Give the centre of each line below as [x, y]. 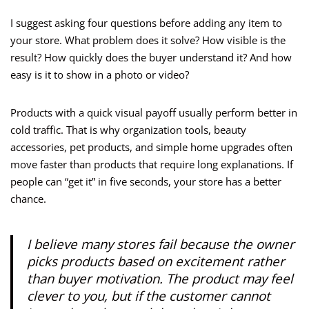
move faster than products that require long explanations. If [152, 165]
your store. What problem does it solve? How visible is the [148, 40]
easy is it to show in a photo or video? [100, 75]
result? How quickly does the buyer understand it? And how [151, 58]
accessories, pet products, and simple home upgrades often [151, 147]
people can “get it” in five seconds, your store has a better [146, 182]
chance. [28, 199]
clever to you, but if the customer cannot [149, 296]
